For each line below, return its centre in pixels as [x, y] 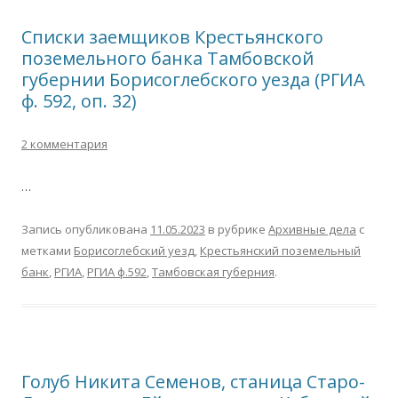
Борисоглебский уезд [134, 251]
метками [48, 251]
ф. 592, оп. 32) [79, 101]
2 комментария [64, 144]
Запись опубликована [86, 229]
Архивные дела [312, 229]
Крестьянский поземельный [280, 251]
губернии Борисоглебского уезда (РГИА [193, 80]
